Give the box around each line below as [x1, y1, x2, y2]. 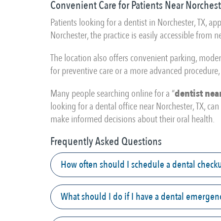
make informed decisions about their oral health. [50, 112, 215, 126]
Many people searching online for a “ [50, 87, 175, 100]
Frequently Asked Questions [50, 134, 162, 149]
